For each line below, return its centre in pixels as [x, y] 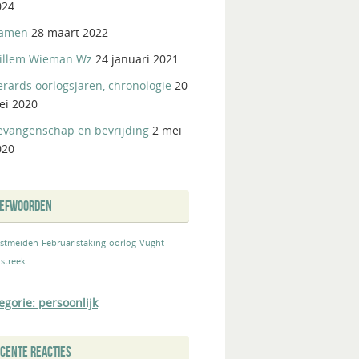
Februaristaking [74, 243]
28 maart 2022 [70, 33]
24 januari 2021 [137, 59]
